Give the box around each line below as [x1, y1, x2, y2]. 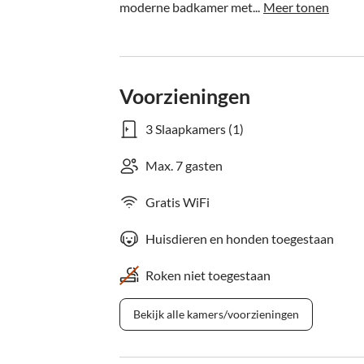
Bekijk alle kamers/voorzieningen [133, 307, 299, 321]
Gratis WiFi [145, 194, 210, 210]
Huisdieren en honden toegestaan [145, 231, 334, 246]
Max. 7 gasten [145, 158, 223, 173]
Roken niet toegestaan [145, 267, 271, 283]
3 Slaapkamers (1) [145, 121, 244, 136]
